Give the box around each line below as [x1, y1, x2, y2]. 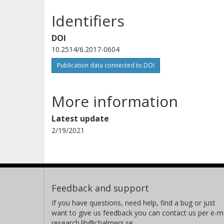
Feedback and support [51, 181, 149, 194]
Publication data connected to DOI [57, 60, 154, 69]
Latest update [51, 112, 109, 124]
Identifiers [51, 10, 124, 31]
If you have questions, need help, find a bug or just [51, 197, 215, 207]
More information [51, 90, 178, 111]
